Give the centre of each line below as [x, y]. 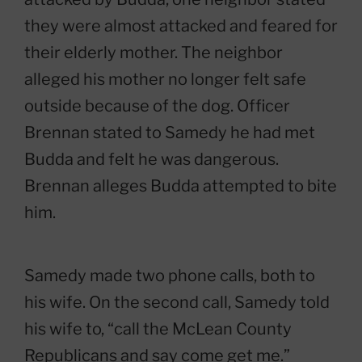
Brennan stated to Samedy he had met [170, 133]
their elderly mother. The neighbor [154, 53]
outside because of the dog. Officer [157, 106]
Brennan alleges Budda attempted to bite [181, 186]
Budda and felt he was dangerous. [152, 159]
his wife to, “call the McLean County [158, 329]
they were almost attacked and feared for [181, 26]
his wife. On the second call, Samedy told [177, 302]
